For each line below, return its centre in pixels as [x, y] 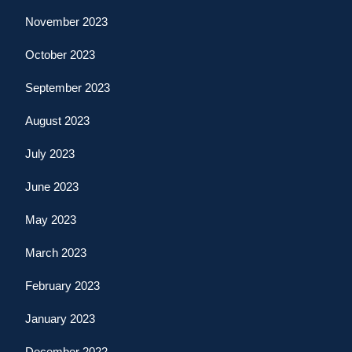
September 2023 [68, 87]
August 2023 [57, 120]
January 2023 [60, 318]
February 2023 [62, 285]
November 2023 [66, 21]
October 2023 [60, 54]
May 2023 [51, 219]
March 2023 [56, 252]
